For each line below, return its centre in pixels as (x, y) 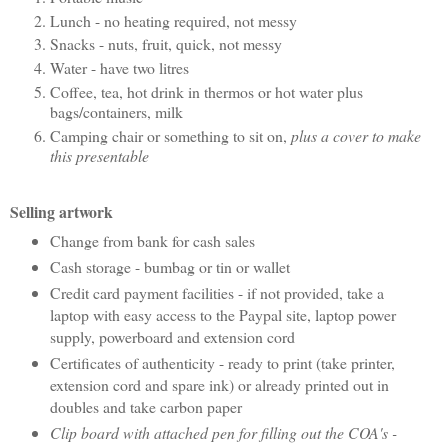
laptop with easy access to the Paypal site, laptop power (222, 314)
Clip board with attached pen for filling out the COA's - (223, 432)
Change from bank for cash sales (152, 241)
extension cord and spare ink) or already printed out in (219, 384)
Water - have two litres (119, 68)
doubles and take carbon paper (145, 406)
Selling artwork (61, 212)
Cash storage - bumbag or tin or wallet (169, 267)
